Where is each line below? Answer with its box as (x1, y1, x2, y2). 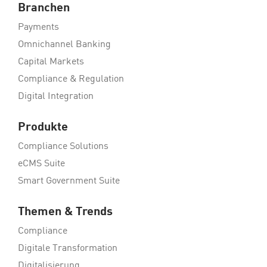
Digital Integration (18, 92, 94, 101)
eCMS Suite (18, 159, 65, 169)
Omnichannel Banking (18, 40, 111, 49)
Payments (18, 23, 59, 32)
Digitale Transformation (18, 244, 117, 253)
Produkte (18, 122, 68, 133)
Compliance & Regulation (18, 74, 124, 84)
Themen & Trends (18, 206, 113, 218)
